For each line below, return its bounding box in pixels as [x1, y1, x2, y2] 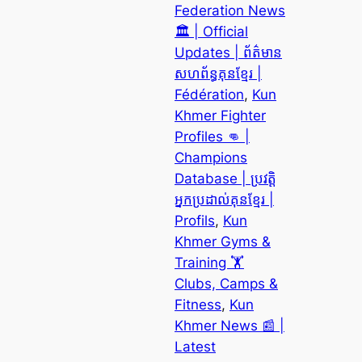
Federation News [175, 2, 285, 19]
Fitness [175, 296, 221, 313]
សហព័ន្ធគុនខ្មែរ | [175, 65, 262, 82]
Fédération [175, 86, 244, 103]
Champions [175, 149, 247, 166]
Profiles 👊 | [175, 128, 250, 145]
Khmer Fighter [175, 107, 266, 124]
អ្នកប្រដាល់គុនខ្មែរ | [175, 191, 274, 208]
